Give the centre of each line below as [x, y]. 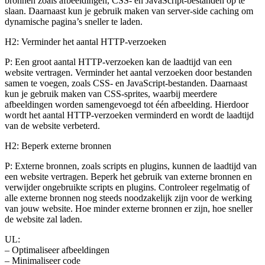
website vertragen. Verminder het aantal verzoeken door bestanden [128, 73]
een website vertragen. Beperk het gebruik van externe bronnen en [128, 177]
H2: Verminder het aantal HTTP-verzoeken [85, 42]
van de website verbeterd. [52, 126]
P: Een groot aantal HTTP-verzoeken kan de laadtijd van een [118, 62]
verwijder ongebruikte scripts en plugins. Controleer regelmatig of [127, 188]
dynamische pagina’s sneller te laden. [74, 22]
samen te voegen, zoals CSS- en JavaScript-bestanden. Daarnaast [126, 83]
